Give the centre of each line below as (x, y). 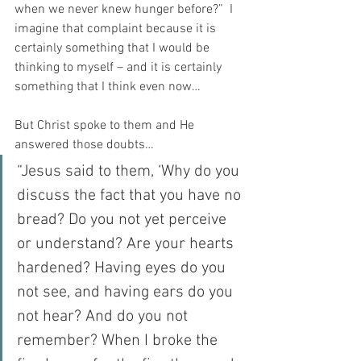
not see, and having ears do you (127, 292)
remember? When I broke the (119, 340)
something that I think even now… (108, 87)
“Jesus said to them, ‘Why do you (130, 171)
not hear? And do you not (104, 316)
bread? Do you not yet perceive (124, 220)
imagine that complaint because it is (117, 29)
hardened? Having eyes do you (123, 268)
